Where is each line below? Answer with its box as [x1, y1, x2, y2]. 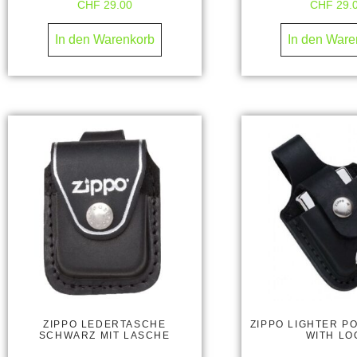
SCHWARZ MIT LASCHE [38, 329, 171, 341]
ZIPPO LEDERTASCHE [43, 318, 167, 330]
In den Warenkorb [54, 33, 155, 47]
